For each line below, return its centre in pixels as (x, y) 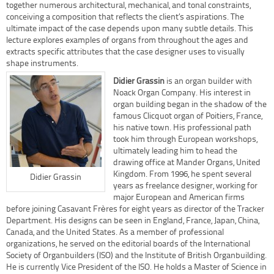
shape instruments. (42, 64)
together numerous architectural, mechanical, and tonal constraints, (128, 6)
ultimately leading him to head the (175, 151)
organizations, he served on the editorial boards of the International (128, 244)
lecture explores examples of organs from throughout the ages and (127, 41)
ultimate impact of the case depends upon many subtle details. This (130, 29)
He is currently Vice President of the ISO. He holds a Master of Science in (136, 268)
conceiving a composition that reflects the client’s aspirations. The (125, 17)
